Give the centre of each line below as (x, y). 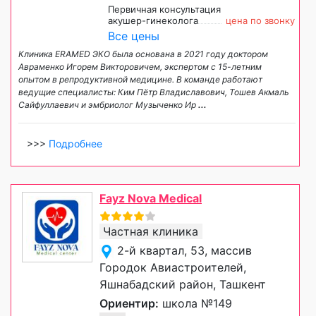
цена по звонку (260, 21)
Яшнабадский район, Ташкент (183, 285)
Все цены (134, 36)
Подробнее (75, 144)
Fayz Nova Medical (151, 199)
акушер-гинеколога (153, 21)
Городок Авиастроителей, (173, 268)
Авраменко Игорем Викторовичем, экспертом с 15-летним (140, 67)
